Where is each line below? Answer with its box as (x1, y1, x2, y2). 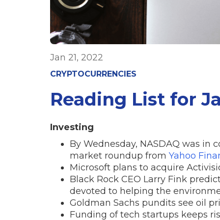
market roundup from (70, 150, 169, 161)
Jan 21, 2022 (50, 52, 103, 63)
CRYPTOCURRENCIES (50, 69, 137, 79)
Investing (50, 121, 94, 133)
